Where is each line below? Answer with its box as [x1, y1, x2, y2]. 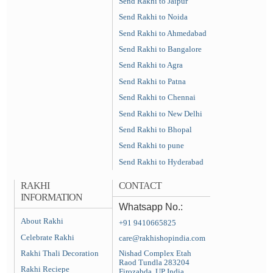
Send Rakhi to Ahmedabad [119, 28, 207, 38]
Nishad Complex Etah [119, 249, 192, 258]
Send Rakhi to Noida [119, 12, 188, 22]
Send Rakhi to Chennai [119, 93, 196, 102]
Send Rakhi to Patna [119, 76, 186, 86]
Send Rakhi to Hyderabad [119, 157, 204, 166]
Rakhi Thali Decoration [20, 248, 99, 258]
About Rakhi [20, 216, 63, 226]
